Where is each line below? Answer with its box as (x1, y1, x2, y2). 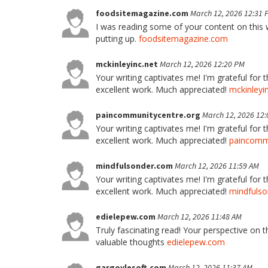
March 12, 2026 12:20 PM (160, 59, 245, 69)
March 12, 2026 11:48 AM (157, 211, 242, 222)
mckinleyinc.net (96, 59, 160, 69)
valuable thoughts (96, 236, 167, 248)
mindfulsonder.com (96, 160, 175, 171)
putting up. (96, 33, 139, 44)
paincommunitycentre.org (96, 109, 202, 120)
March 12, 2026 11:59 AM (175, 160, 259, 171)
